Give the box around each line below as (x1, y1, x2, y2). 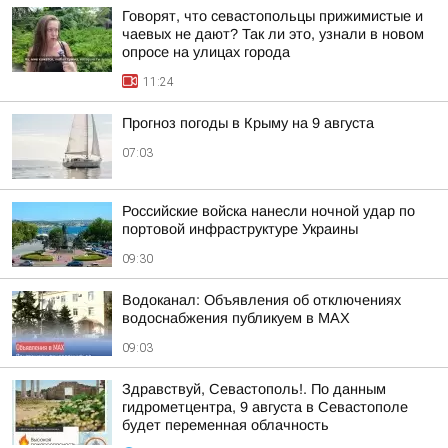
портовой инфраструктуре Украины (122, 221, 358, 238)
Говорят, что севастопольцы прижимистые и (122, 8, 423, 25)
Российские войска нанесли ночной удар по (122, 203, 415, 220)
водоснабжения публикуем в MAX (122, 310, 350, 327)
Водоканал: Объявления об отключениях (122, 292, 401, 309)
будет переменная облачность (122, 417, 329, 434)
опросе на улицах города (122, 44, 290, 61)
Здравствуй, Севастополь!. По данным (122, 381, 386, 398)
